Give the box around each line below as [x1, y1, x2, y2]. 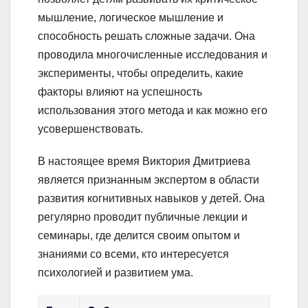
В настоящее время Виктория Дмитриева [38, 155, 250, 167]
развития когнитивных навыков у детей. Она [38, 192, 265, 204]
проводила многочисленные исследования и [38, 48, 267, 60]
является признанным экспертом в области [38, 173, 259, 186]
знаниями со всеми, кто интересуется [38, 247, 229, 260]
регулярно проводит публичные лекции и [38, 210, 247, 223]
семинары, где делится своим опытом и [38, 229, 240, 241]
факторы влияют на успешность [38, 85, 202, 98]
